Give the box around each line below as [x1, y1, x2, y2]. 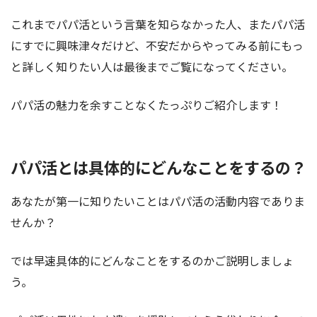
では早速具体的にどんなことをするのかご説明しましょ [11, 252, 294, 270]
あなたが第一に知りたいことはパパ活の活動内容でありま [11, 192, 305, 210]
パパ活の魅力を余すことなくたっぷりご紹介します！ [11, 96, 282, 113]
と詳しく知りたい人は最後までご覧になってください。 [11, 57, 293, 75]
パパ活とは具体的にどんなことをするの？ [11, 155, 306, 178]
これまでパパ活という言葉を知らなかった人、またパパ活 [11, 15, 305, 33]
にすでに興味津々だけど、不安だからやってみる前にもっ [11, 36, 304, 54]
